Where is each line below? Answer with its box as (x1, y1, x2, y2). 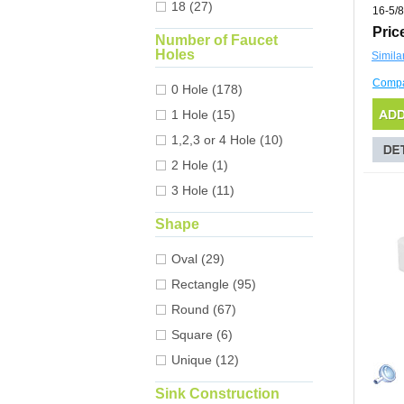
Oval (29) (171, 252, 225, 267)
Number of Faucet (155, 32, 278, 49)
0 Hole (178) (171, 82, 243, 97)
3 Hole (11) (171, 183, 234, 198)
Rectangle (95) (171, 277, 256, 292)
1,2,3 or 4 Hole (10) (171, 133, 283, 148)
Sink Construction (155, 386, 280, 402)
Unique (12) (171, 353, 239, 368)
